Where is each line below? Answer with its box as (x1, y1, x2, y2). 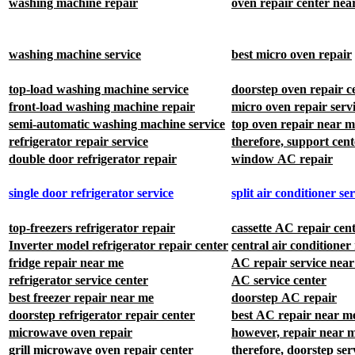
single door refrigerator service (9, 186, 174, 200)
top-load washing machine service (9, 82, 189, 96)
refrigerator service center (9, 273, 148, 287)
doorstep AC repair (231, 290, 337, 304)
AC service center (231, 273, 326, 287)
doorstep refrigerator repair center (9, 307, 195, 322)
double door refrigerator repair (9, 151, 177, 166)
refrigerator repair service (9, 134, 148, 148)
